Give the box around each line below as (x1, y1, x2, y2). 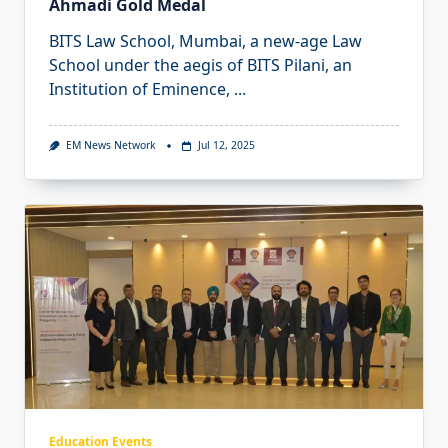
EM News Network (65, 138, 156, 153)
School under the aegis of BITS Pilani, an (49, 54, 352, 77)
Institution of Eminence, (49, 78, 230, 101)
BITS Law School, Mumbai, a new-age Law (49, 30, 362, 53)
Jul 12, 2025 (197, 138, 255, 153)
